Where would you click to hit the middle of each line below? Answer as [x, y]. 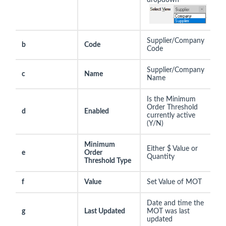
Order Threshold [172, 107]
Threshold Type [108, 161]
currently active [171, 115]
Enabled [97, 111]
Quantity [161, 157]
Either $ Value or [172, 149]
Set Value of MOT [174, 182]
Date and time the [175, 203]
